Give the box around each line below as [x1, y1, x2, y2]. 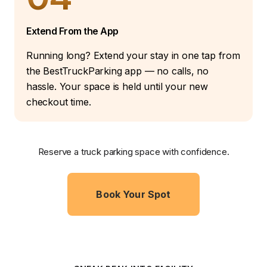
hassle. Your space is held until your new [26, 80, 208, 92]
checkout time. [26, 95, 91, 108]
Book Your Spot [96, 188, 171, 200]
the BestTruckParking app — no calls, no [26, 64, 209, 77]
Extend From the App [26, 24, 119, 37]
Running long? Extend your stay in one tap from [26, 49, 240, 61]
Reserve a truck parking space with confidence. [38, 145, 229, 157]
